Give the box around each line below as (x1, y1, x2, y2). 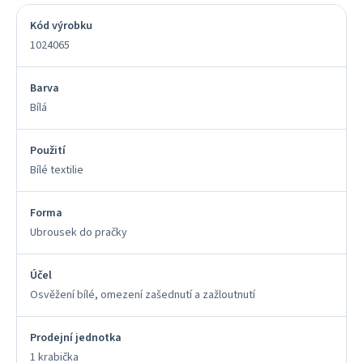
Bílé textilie (30, 162, 83, 178)
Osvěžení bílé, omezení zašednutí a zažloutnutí (30, 287, 255, 303)
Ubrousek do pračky (30, 224, 127, 241)
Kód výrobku (30, 18, 92, 34)
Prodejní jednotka (30, 330, 122, 346)
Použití (30, 143, 66, 159)
